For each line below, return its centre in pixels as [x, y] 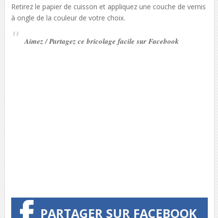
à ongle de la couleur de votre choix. [68, 18]
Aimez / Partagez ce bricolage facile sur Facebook [101, 41]
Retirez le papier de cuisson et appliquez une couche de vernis [108, 6]
